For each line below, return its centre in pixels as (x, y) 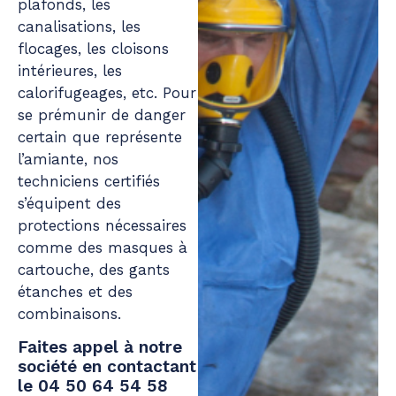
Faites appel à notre (100, 346)
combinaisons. (69, 313)
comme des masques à (103, 247)
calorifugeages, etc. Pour (107, 92)
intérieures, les (70, 70)
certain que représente (100, 137)
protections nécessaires (102, 225)
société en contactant (107, 366)
